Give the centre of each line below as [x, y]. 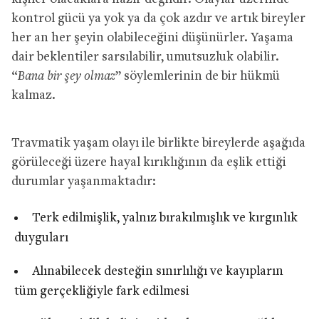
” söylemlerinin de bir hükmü [198, 76]
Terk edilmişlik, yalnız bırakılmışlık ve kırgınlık [164, 218]
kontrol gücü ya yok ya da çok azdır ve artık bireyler [158, 19]
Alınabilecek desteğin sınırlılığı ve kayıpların [157, 271]
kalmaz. [33, 95]
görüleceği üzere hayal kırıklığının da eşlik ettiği [149, 162]
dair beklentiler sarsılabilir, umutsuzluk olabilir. [145, 57]
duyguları [41, 238]
